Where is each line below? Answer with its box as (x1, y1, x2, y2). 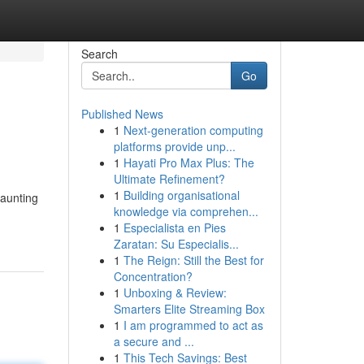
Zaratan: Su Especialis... (113, 236, 239, 252)
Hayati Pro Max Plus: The (123, 154, 254, 171)
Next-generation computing (123, 122, 263, 138)
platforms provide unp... (113, 138, 236, 154)
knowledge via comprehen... (113, 203, 258, 219)
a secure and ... (113, 333, 194, 349)
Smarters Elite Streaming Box (113, 301, 265, 317)
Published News (80, 106, 163, 122)
